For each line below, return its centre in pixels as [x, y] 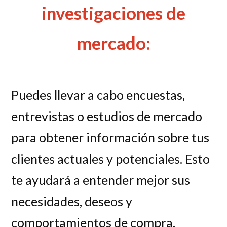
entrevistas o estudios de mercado [107, 116]
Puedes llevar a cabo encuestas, [98, 95]
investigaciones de [113, 12]
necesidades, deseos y [72, 201]
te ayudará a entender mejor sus [101, 180]
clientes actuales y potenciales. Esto [111, 159]
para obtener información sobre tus [110, 138]
